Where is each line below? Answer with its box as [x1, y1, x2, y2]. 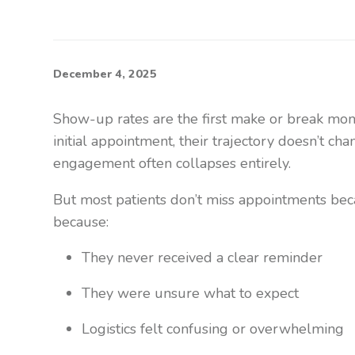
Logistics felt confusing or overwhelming [82, 319, 345, 338]
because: [53, 212, 109, 231]
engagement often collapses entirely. [53, 153, 292, 173]
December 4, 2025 [53, 65, 158, 82]
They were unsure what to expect [82, 283, 300, 303]
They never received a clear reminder [82, 247, 323, 267]
